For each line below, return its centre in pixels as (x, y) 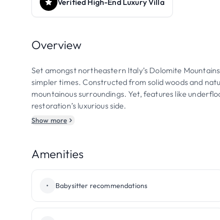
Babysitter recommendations (102, 186)
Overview (57, 45)
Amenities (58, 154)
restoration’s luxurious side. (79, 106)
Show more (49, 120)
